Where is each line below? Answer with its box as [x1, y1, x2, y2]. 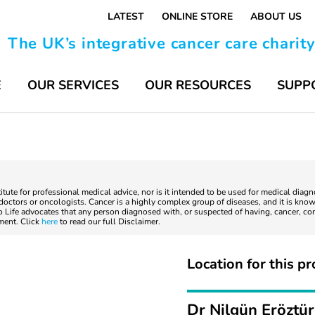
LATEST [108, 10, 144, 23]
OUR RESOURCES [145, 77, 251, 94]
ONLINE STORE [162, 10, 233, 23]
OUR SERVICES [27, 77, 119, 94]
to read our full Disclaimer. [58, 216, 160, 227]
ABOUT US [250, 10, 302, 23]
